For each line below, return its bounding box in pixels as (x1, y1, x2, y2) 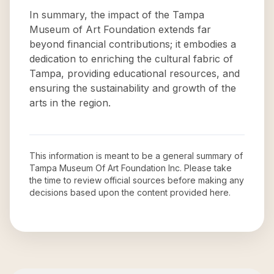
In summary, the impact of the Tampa (29, 9, 204, 21)
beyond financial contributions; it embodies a (29, 38, 236, 50)
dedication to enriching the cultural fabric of (29, 53, 233, 65)
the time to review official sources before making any (29, 175, 244, 185)
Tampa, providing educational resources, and (29, 67, 240, 80)
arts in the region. (29, 97, 111, 109)
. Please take (180, 163, 232, 173)
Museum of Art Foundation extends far (29, 23, 211, 35)
